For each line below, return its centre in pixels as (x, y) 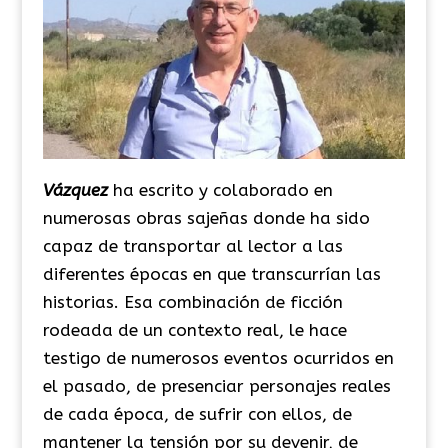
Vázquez (75, 189)
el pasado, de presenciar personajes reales (216, 385)
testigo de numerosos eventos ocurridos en (218, 357)
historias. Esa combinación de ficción (192, 301)
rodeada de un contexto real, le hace (194, 329)
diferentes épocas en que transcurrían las (211, 273)
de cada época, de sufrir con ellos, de (197, 413)
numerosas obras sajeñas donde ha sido (206, 217)
